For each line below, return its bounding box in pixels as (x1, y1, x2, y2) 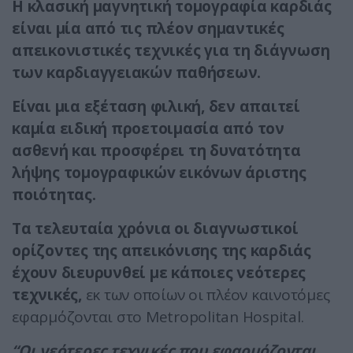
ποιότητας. (12, 184, 96, 206)
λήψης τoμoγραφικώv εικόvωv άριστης (12, 162, 307, 184)
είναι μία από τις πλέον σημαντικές (12, 18, 284, 39)
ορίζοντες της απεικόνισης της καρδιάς (12, 240, 311, 262)
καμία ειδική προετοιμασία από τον (12, 118, 284, 139)
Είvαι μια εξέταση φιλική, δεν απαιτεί (12, 96, 300, 117)
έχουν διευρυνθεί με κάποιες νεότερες (12, 262, 306, 284)
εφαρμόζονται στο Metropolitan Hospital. (12, 307, 304, 328)
